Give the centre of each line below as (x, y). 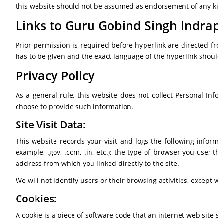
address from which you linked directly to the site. (97, 163)
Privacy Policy (55, 76)
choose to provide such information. (74, 106)
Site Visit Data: (51, 125)
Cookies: (36, 199)
